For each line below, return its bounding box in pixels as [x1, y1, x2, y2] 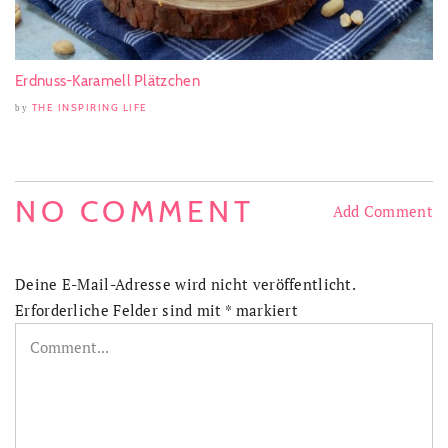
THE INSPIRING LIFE [31, 101, 148, 115]
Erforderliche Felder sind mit [15, 300, 226, 321]
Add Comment [332, 201, 433, 222]
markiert [231, 300, 299, 321]
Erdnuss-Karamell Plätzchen [15, 72, 200, 91]
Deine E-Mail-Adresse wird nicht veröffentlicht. [15, 274, 356, 295]
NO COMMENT [15, 193, 254, 231]
